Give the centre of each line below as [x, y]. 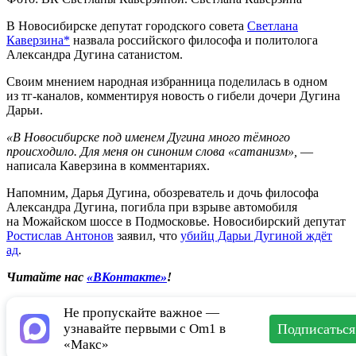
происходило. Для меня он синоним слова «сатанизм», [153, 152]
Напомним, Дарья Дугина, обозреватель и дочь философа [163, 193]
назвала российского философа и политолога [194, 41]
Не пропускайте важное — [141, 313]
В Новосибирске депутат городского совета [127, 26]
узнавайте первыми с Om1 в [145, 329]
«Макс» [86, 345]
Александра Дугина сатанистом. [95, 55]
